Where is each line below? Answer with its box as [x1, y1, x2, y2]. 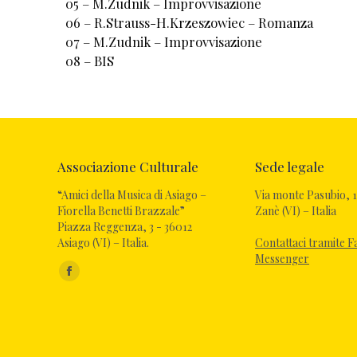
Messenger [255, 251, 309, 267]
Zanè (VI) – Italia [255, 203, 336, 219]
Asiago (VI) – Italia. [57, 235, 149, 251]
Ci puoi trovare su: [57, 259, 149, 275]
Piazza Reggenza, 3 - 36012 [57, 219, 192, 235]
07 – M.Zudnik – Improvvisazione [65, 33, 262, 51]
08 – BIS [65, 52, 114, 70]
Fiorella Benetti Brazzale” [57, 203, 185, 219]
